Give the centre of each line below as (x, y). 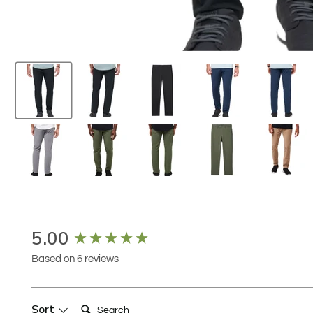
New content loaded (81, 232)
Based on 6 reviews (75, 259)
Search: (94, 301)
